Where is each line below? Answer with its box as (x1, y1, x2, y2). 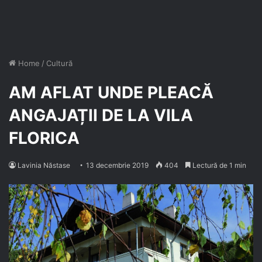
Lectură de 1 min (191, 161, 246, 170)
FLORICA (9, 128, 80, 148)
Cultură (46, 58, 73, 68)
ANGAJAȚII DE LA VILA (9, 105, 193, 125)
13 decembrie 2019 (86, 161, 149, 170)
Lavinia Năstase (18, 161, 70, 170)
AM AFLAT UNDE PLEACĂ (9, 82, 213, 102)
